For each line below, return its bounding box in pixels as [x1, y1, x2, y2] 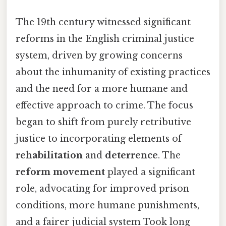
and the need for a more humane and [16, 83, 188, 95]
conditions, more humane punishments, [16, 200, 199, 211]
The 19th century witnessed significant [16, 17, 191, 28]
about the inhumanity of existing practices [16, 67, 210, 78]
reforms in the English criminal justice [16, 33, 194, 45]
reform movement [16, 166, 105, 178]
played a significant [105, 166, 195, 178]
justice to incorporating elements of [16, 133, 182, 145]
